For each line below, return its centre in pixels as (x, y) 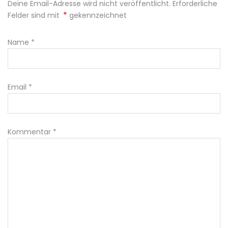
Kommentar (30, 132)
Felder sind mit (35, 16)
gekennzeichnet (97, 16)
